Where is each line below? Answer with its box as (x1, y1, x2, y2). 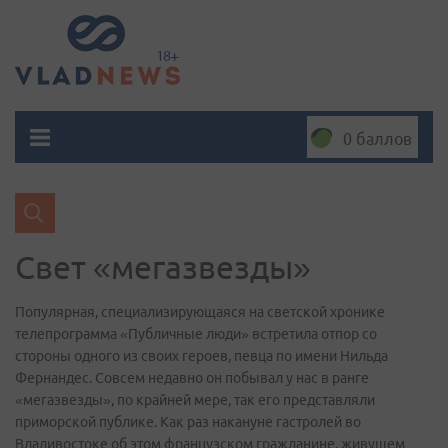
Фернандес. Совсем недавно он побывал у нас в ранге (15, 370, 369, 386)
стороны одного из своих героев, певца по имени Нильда (15, 348, 388, 364)
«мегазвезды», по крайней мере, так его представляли (15, 392, 375, 408)
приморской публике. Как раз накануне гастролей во (15, 414, 361, 430)
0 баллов (343, 130, 412, 148)
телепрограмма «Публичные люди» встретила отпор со (15, 326, 377, 342)
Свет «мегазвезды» (15, 249, 311, 285)
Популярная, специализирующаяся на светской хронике (15, 304, 385, 320)
